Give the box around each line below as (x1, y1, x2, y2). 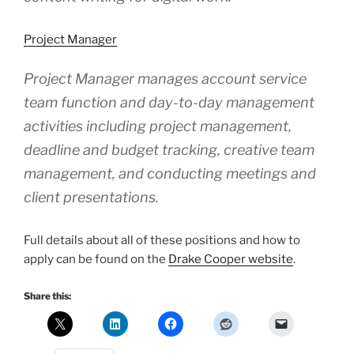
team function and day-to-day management (24, 93, 314, 111)
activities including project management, (24, 117, 292, 134)
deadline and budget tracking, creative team (24, 141, 314, 158)
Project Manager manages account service (24, 70, 307, 87)
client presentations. (24, 188, 159, 205)
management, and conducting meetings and (24, 164, 316, 182)
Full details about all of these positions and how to (24, 232, 300, 247)
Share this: (24, 290, 71, 303)
